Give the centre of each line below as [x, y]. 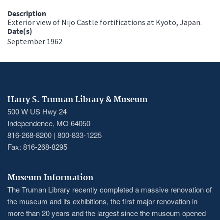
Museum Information [50, 178]
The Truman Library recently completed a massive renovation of [110, 189]
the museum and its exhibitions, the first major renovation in [102, 201]
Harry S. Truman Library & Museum [78, 99]
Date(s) [20, 31]
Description [27, 13]
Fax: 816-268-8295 [37, 146]
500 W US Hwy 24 [37, 111]
